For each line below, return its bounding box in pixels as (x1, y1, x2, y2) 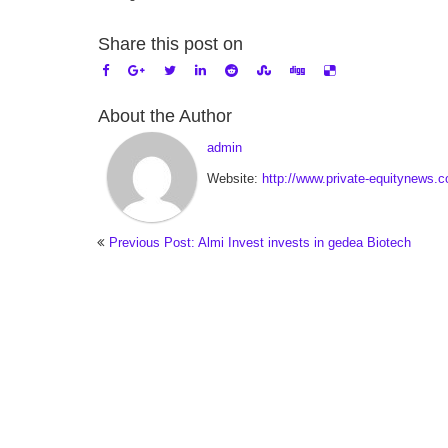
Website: (207, 171, 262, 186)
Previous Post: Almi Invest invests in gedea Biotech (109, 235, 411, 250)
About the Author (98, 106, 232, 126)
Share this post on (98, 34, 243, 54)
